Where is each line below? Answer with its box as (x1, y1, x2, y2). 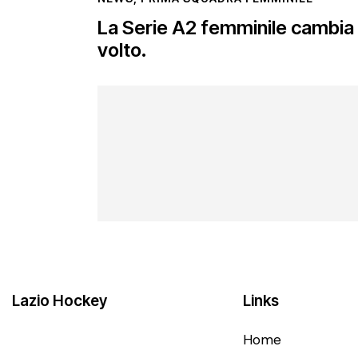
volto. (97, 38, 147, 62)
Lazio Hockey (12, 291, 107, 310)
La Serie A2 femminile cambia (97, 16, 354, 40)
